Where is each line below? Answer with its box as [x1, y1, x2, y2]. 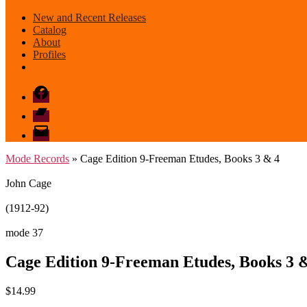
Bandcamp [32, 103, 79, 114]
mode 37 [5, 227, 43, 238]
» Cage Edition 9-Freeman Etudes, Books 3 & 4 [69, 153, 280, 164]
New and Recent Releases [33, 12, 146, 23]
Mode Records [5, 153, 69, 164]
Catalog [33, 24, 66, 36]
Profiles [33, 49, 66, 60]
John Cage [5, 177, 51, 189]
